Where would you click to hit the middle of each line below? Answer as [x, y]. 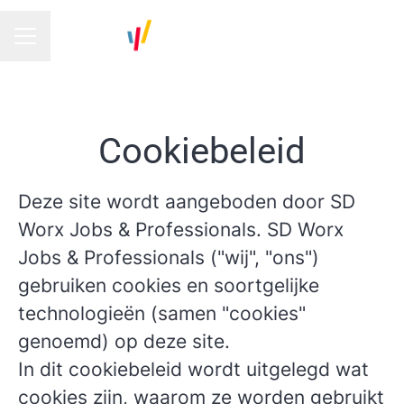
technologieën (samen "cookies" [162, 313]
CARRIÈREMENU [66, 44]
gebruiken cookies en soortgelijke [169, 285]
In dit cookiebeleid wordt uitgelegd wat [193, 369]
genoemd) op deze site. [124, 341]
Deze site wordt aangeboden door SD [187, 202]
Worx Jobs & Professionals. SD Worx [181, 230]
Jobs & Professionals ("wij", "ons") [169, 257]
